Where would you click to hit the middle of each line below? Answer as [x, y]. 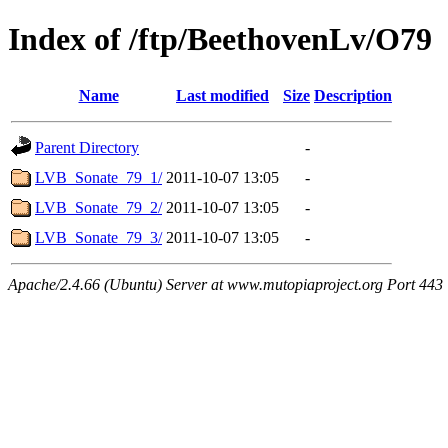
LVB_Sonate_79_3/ [98, 237]
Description [353, 95]
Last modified [222, 95]
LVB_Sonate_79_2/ [98, 207]
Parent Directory [87, 147]
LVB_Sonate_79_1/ [98, 177]
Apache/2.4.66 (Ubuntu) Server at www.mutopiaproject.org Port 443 [225, 284]
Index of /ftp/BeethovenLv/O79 [220, 39]
